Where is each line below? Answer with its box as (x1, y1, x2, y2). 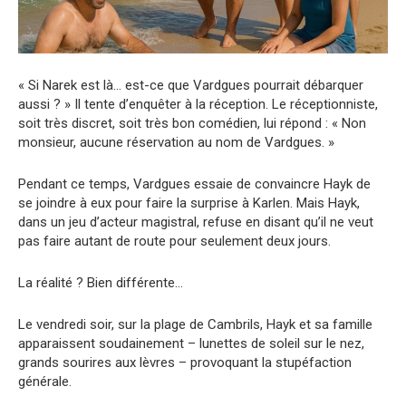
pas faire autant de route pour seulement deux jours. (18, 233, 331, 250)
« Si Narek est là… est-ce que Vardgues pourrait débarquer (18, 77, 363, 94)
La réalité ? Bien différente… (18, 275, 183, 292)
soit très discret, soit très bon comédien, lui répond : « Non (18, 115, 366, 132)
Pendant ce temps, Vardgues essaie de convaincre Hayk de (18, 176, 371, 193)
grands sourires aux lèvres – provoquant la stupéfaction (18, 354, 352, 372)
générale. (18, 373, 72, 391)
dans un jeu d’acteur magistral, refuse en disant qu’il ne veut (18, 214, 373, 231)
